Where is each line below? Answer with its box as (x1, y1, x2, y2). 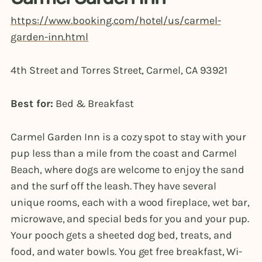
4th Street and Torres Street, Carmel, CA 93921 (11, 63, 227, 77)
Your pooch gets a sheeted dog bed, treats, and (11, 229, 232, 242)
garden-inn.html (11, 30, 89, 43)
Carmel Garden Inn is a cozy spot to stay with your (11, 130, 247, 144)
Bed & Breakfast (56, 97, 134, 111)
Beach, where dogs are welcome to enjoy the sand (11, 163, 244, 177)
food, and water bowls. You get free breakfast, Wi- (11, 245, 243, 258)
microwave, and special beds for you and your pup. (11, 212, 250, 226)
